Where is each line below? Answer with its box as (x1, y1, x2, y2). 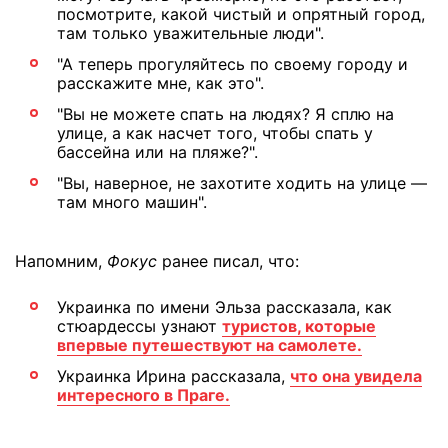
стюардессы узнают (57, 316, 222, 337)
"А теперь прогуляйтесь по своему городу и (57, 54, 408, 75)
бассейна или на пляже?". (57, 142, 258, 163)
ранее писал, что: (157, 251, 299, 272)
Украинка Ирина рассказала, (57, 366, 290, 387)
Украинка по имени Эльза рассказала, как (57, 297, 392, 318)
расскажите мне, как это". (57, 73, 264, 94)
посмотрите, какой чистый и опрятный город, (57, 4, 425, 25)
